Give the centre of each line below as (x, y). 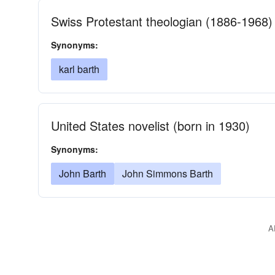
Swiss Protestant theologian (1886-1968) (162, 21)
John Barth (83, 173)
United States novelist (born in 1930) (150, 126)
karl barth (79, 69)
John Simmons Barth (168, 173)
